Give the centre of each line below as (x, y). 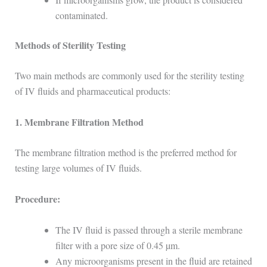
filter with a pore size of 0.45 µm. (117, 245)
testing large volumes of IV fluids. (78, 168)
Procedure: (37, 199)
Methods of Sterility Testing (70, 45)
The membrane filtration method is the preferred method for (125, 153)
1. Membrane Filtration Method (79, 122)
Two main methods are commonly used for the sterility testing (129, 76)
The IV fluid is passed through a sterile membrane (149, 229)
